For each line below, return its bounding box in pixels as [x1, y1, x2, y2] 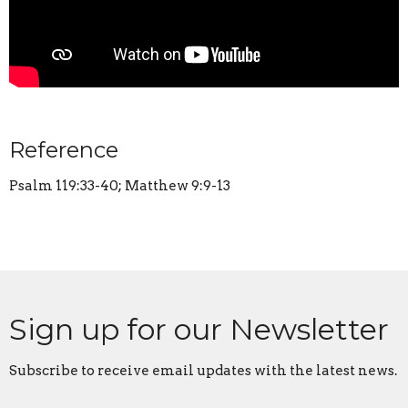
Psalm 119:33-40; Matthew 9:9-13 [9, 177, 230, 194]
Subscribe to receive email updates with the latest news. [9, 362, 397, 379]
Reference [9, 136, 118, 163]
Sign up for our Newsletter [9, 311, 389, 347]
